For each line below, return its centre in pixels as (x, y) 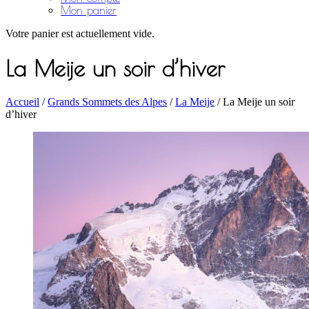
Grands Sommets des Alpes (107, 102)
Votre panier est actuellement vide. (80, 34)
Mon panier (89, 11)
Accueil (22, 102)
